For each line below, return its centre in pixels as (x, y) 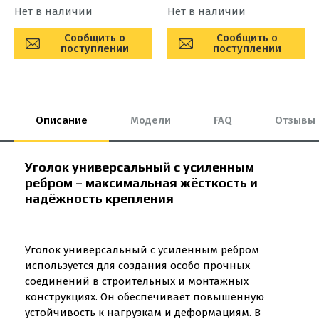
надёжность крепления (99, 198)
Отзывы (295, 120)
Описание (62, 120)
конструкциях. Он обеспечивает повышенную (145, 297)
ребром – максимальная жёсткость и (141, 183)
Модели (151, 120)
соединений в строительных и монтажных (137, 281)
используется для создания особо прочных (137, 266)
